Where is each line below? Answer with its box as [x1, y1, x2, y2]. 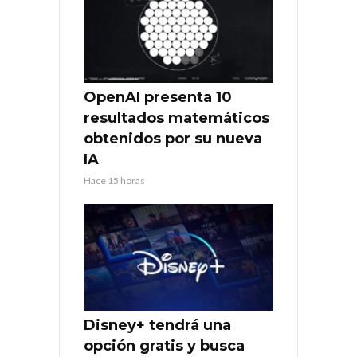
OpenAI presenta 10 [84, 88, 232, 106]
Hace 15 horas [84, 174, 145, 186]
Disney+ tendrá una [84, 316, 231, 334]
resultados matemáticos [84, 108, 269, 127]
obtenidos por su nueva [84, 129, 262, 147]
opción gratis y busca [84, 336, 245, 355]
